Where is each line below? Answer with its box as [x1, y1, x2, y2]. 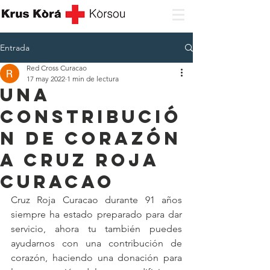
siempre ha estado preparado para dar [11, 209, 182, 220]
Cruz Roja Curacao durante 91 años [11, 194, 182, 206]
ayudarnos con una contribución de [11, 237, 182, 249]
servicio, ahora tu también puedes [11, 223, 182, 234]
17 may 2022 [27, 74, 65, 83]
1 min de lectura [67, 74, 119, 83]
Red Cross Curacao [27, 63, 87, 72]
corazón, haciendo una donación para [11, 252, 182, 263]
